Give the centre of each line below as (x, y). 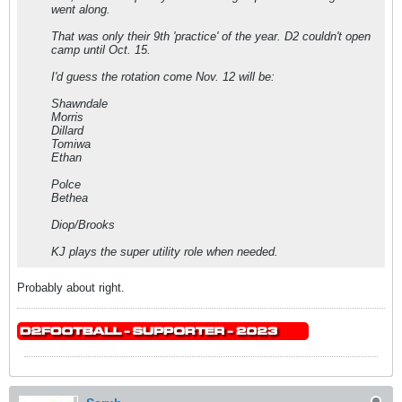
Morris (67, 117)
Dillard (67, 131)
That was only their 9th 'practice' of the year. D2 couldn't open (211, 36)
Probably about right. (71, 288)
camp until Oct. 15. (101, 50)
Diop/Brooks (83, 225)
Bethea (70, 198)
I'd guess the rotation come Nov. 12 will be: (163, 77)
